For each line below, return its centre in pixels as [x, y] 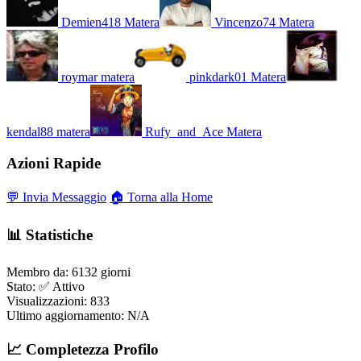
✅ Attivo [62, 286]
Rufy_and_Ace [184, 132]
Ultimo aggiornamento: [65, 315]
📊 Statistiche [50, 235]
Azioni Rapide [54, 163]
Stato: [21, 286]
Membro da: [37, 272]
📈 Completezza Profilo [83, 349]
